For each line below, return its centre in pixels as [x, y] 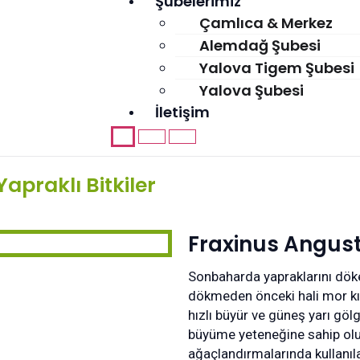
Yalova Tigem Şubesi [276, 68]
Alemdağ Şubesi [260, 45]
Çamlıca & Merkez [266, 23]
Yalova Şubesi [251, 90]
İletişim [182, 112]
